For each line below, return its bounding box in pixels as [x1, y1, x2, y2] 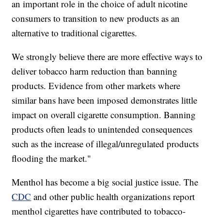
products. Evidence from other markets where [12, 79, 181, 92]
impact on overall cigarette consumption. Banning [12, 108, 196, 121]
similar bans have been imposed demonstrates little [12, 93, 198, 106]
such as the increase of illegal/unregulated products [12, 137, 199, 150]
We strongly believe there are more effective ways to [12, 50, 203, 62]
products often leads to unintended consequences [12, 123, 193, 135]
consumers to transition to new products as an [12, 12, 180, 24]
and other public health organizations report [31, 190, 195, 202]
